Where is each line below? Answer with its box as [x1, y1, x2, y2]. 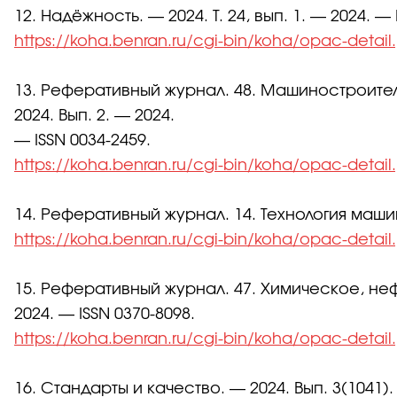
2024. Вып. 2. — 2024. [14, 108, 175, 125]
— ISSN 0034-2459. [14, 133, 151, 150]
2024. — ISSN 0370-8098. [14, 307, 195, 323]
